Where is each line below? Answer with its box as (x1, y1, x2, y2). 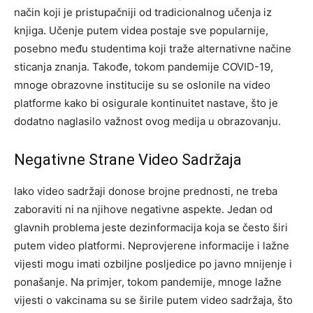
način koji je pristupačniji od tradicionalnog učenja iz (14, 5, 272, 19)
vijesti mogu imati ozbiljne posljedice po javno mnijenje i (14, 256, 292, 270)
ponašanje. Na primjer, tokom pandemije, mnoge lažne (14, 275, 282, 289)
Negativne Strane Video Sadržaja (14, 150, 242, 168)
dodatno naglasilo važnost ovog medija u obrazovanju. (14, 114, 281, 128)
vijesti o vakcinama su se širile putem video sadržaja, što (14, 293, 293, 307)
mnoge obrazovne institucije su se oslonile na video (14, 78, 270, 92)
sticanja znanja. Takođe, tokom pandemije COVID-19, (14, 59, 273, 73)
